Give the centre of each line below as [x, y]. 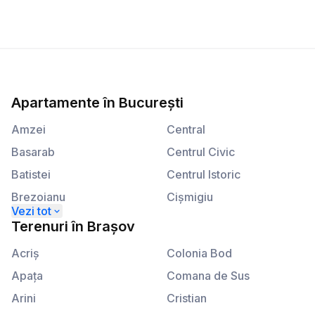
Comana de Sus [208, 276]
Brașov [111, 227]
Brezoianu [38, 197]
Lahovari [189, 242]
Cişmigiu [189, 197]
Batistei [31, 175]
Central [186, 130]
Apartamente [56, 103]
